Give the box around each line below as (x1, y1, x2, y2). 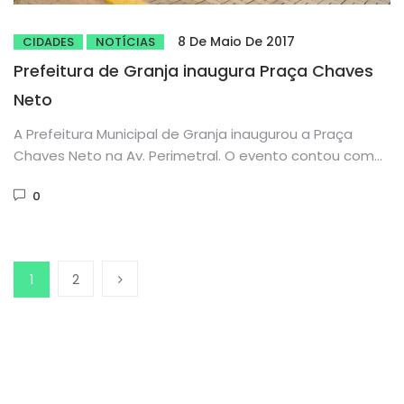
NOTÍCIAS (96, 33, 155, 51)
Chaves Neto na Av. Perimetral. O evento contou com (14, 146, 374, 166)
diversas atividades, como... (14, 168, 198, 188)
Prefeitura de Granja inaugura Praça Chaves (14, 60, 373, 83)
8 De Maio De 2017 (178, 32, 295, 51)
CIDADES (23, 33, 74, 51)
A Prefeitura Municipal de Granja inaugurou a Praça (14, 124, 353, 144)
